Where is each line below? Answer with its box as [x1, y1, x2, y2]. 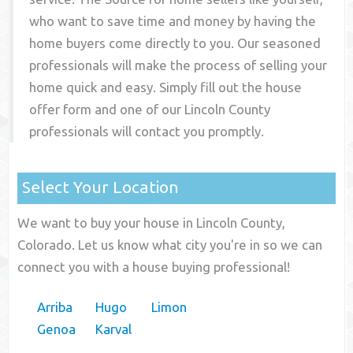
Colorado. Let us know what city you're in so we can [17, 237, 323, 253]
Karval [95, 321, 132, 337]
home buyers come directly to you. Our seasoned [29, 35, 321, 51]
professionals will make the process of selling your [29, 58, 328, 73]
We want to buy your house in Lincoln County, [17, 215, 286, 231]
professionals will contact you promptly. [29, 124, 265, 139]
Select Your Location [22, 177, 180, 197]
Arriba [37, 299, 73, 315]
